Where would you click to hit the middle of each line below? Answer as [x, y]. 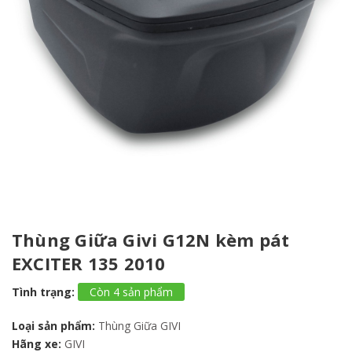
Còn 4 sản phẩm [131, 292]
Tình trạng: [43, 292]
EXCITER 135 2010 [89, 263]
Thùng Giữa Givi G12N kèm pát [151, 240]
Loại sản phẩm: [53, 326]
